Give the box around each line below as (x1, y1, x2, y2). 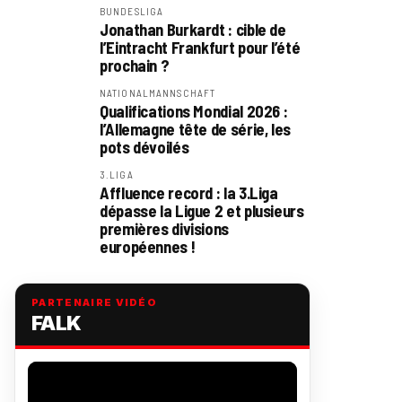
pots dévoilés (100, 137, 189, 157)
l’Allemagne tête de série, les (100, 119, 291, 139)
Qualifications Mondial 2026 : (100, 101, 288, 121)
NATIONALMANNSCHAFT (100, 87, 216, 99)
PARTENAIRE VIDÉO (31, 296, 158, 309)
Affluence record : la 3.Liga (100, 183, 278, 203)
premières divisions (100, 219, 230, 239)
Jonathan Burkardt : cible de (100, 20, 286, 39)
